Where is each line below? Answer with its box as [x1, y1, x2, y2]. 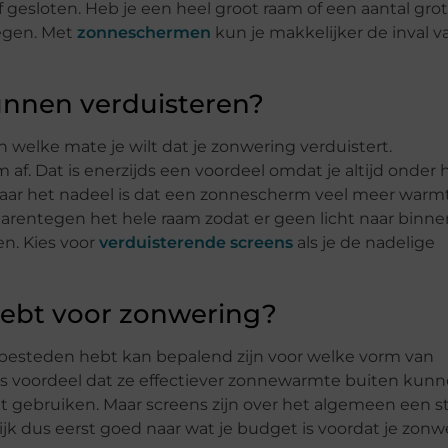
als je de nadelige [293, 233, 435, 253]
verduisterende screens [99, 233, 293, 253]
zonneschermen [77, 23, 211, 43]
